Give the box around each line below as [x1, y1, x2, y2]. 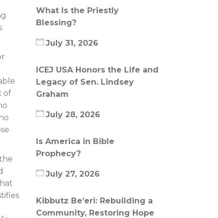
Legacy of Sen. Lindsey [36, 77, 134, 87]
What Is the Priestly [36, 6, 119, 15]
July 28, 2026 [45, 110, 100, 119]
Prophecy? [36, 149, 81, 158]
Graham [36, 90, 69, 99]
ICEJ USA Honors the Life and [36, 65, 159, 74]
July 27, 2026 [45, 169, 100, 179]
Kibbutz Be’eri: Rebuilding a [36, 196, 153, 205]
